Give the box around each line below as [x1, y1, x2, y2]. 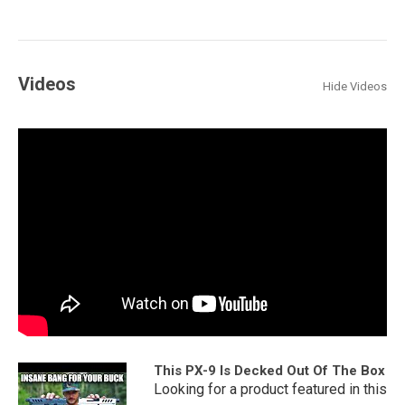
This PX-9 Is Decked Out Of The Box [153, 363, 385, 380]
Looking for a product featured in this [153, 381, 387, 399]
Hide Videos [323, 80, 387, 94]
